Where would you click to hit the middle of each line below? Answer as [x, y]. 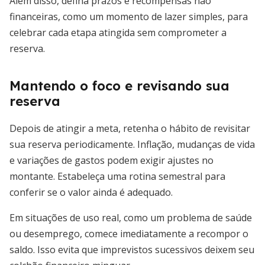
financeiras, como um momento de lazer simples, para [129, 17]
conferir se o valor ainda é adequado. [91, 192]
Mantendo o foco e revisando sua [119, 86]
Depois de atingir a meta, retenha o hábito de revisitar [130, 128]
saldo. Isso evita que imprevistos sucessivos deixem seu [132, 250]
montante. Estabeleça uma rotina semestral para [117, 176]
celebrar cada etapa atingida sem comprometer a [118, 33]
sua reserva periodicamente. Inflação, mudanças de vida [132, 144]
